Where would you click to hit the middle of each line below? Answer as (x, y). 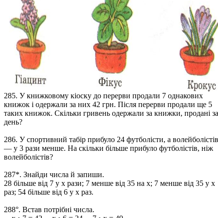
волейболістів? (28, 157)
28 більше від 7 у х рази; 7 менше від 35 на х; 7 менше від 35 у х (109, 183)
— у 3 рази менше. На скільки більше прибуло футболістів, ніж (109, 148)
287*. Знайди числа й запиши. (54, 174)
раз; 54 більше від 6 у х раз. (49, 192)
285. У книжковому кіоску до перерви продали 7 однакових (103, 96)
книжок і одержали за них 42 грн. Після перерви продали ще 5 (108, 104)
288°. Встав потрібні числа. (49, 209)
